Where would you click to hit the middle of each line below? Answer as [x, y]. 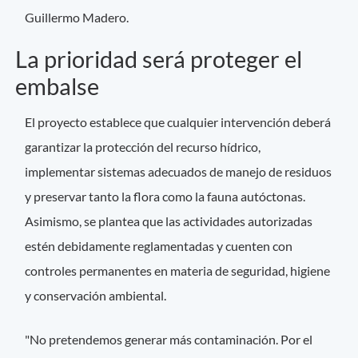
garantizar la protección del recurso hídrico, [143, 147]
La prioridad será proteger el [159, 60]
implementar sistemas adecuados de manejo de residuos [179, 172]
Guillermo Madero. [77, 18]
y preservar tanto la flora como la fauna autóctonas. [165, 197]
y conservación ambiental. [96, 296]
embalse [57, 87]
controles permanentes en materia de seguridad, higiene [178, 271]
